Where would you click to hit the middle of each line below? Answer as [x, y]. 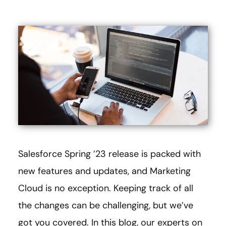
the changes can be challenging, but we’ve [106, 206]
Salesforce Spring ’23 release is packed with [109, 154]
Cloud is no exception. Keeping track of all [106, 188]
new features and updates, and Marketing [104, 171]
